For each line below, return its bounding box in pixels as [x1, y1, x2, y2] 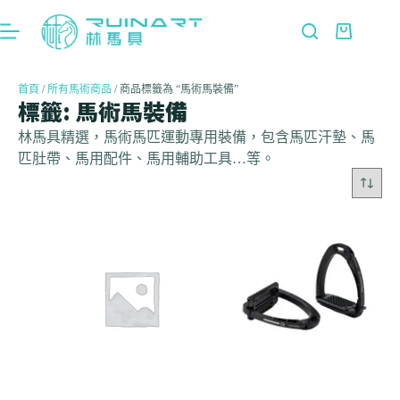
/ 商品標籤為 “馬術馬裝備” [112, 83, 238, 96]
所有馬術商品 [47, 83, 112, 96]
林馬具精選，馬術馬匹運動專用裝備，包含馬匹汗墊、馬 [18, 129, 375, 145]
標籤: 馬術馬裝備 [18, 95, 187, 127]
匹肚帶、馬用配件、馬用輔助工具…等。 [18, 151, 275, 166]
